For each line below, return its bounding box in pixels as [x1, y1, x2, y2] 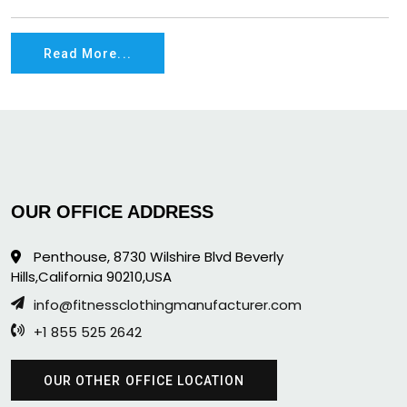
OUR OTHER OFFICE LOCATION [44, 372, 245, 388]
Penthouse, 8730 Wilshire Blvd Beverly [30, 247, 283, 267]
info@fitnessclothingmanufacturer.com [34, 295, 302, 315]
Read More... [44, 45, 132, 61]
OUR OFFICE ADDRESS [11, 202, 213, 223]
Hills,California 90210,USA [11, 267, 172, 287]
